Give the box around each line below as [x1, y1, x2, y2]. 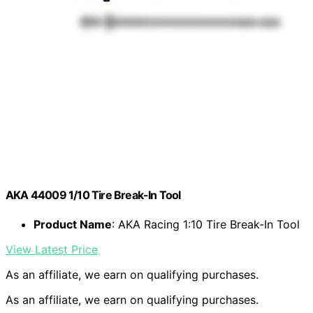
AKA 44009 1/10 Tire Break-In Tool [6, 188, 181, 203]
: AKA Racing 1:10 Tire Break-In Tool [112, 217, 300, 231]
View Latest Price [6, 242, 98, 256]
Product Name [34, 217, 112, 231]
